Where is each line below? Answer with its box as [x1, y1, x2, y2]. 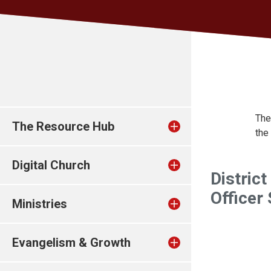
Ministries [12, 197, 67, 211]
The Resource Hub [12, 119, 114, 134]
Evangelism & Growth [12, 235, 131, 250]
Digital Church [12, 158, 90, 172]
